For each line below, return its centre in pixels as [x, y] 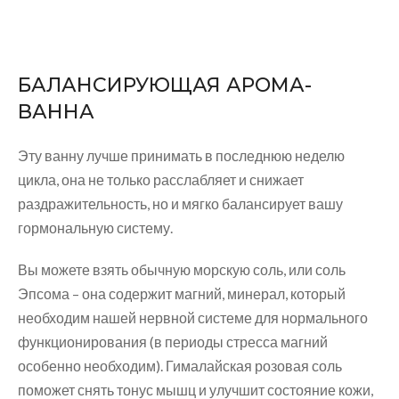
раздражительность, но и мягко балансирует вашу [180, 204]
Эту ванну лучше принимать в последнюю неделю [181, 156]
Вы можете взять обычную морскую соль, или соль [182, 270]
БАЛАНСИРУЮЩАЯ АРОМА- [165, 85]
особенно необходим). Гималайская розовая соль [180, 366]
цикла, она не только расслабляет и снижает [161, 180]
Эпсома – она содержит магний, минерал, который [182, 294]
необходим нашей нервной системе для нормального [193, 318]
